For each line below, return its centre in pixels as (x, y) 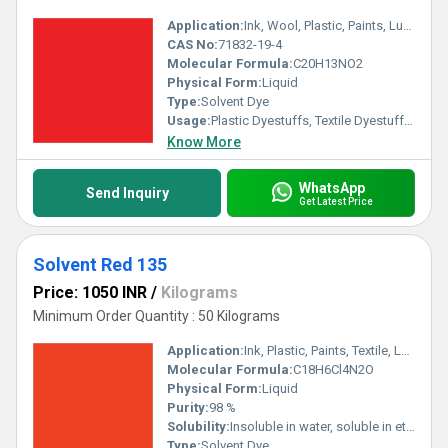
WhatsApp (331, 187)
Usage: (189, 120)
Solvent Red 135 (100, 264)
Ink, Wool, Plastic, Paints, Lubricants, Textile (323, 25)
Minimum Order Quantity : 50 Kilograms (156, 316)
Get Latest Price (335, 201)
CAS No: (192, 44)
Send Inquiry (127, 193)
